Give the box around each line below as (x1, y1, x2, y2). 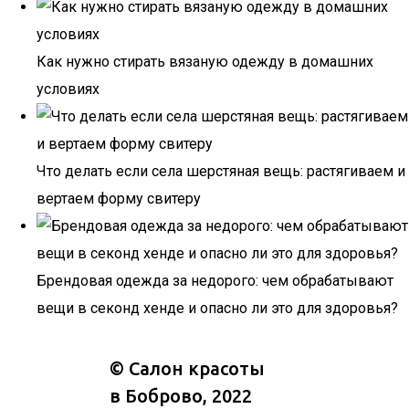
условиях (37, 80, 100, 98)
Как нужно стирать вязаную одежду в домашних (37, 53, 373, 70)
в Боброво (110, 385, 203, 406)
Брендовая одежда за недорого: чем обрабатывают (37, 272, 393, 289)
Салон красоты (129, 358, 265, 379)
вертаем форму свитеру (37, 190, 201, 207)
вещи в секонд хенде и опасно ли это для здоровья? (37, 299, 398, 317)
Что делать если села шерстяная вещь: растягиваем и (37, 163, 405, 180)
